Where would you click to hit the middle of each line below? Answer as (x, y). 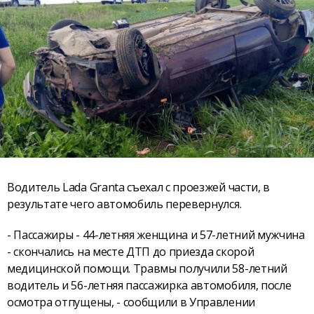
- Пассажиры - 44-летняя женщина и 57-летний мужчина (156, 235)
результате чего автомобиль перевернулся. (124, 204)
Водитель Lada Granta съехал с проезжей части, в (138, 187)
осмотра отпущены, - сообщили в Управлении (131, 302)
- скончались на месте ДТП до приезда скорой (131, 252)
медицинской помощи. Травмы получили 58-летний (147, 269)
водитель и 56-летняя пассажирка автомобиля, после (149, 286)
